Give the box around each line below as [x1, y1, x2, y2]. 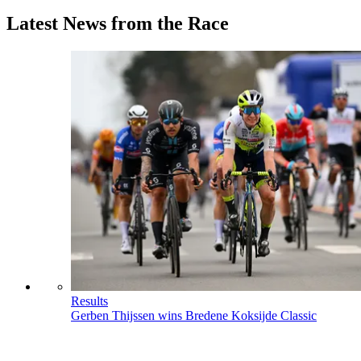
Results [71, 294, 108, 309]
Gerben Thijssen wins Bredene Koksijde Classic [71, 309, 317, 323]
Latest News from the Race [6, 12, 229, 34]
